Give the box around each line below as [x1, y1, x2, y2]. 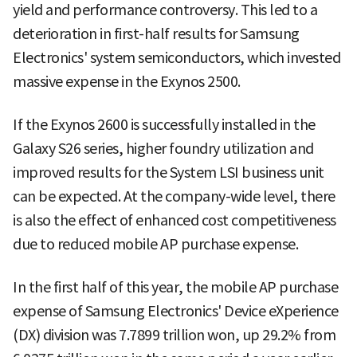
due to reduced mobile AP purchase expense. [13, 235, 298, 254]
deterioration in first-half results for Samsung [13, 25, 300, 44]
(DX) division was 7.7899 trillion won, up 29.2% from [13, 326, 335, 345]
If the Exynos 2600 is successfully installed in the [13, 116, 316, 135]
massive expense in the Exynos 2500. [13, 73, 241, 92]
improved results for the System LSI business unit [13, 163, 324, 182]
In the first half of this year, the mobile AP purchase [13, 278, 338, 297]
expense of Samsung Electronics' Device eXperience [13, 302, 339, 321]
